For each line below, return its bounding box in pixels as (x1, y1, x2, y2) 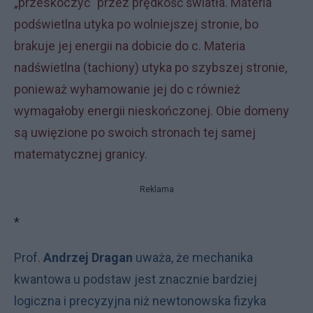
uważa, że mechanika (133, 250, 253, 265)
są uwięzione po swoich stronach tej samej (14, 125, 256, 140)
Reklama (139, 184, 174, 195)
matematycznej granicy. (14, 147, 147, 162)
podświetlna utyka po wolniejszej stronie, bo (14, 17, 259, 32)
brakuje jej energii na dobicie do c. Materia (14, 38, 245, 54)
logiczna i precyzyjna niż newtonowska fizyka (14, 293, 266, 309)
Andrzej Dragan (43, 250, 133, 265)
